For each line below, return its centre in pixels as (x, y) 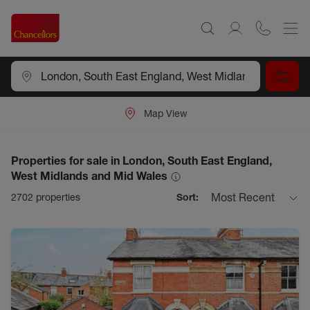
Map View (165, 113)
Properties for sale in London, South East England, (142, 161)
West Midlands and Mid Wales (89, 176)
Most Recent (243, 197)
